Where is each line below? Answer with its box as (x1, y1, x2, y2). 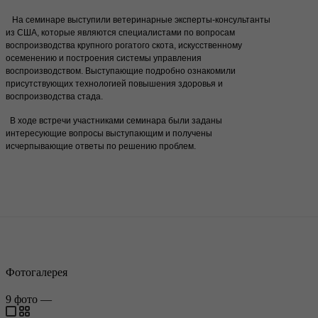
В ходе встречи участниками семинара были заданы (6, 116, 222, 126)
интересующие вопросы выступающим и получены (6, 128, 212, 139)
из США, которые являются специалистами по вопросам (6, 28, 235, 38)
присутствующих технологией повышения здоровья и (6, 79, 223, 89)
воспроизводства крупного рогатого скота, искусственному (6, 40, 242, 51)
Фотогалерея (6, 266, 67, 279)
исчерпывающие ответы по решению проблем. (6, 141, 196, 152)
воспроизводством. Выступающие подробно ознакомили (6, 66, 236, 77)
